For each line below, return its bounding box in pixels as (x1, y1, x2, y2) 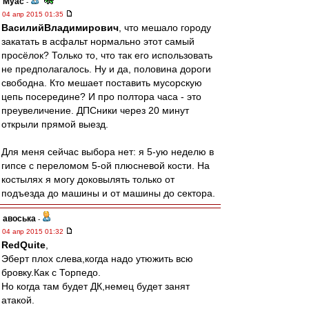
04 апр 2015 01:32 (2, 228, 66, 235)
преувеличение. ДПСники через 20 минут (1, 105, 189, 116)
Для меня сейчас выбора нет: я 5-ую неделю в (1, 146, 214, 157)
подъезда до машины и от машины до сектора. (1, 188, 215, 199)
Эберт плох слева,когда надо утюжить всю (1, 253, 193, 264)
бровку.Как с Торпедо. (1, 267, 101, 278)
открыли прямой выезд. (1, 119, 108, 130)
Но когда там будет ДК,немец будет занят (1, 281, 190, 292)
